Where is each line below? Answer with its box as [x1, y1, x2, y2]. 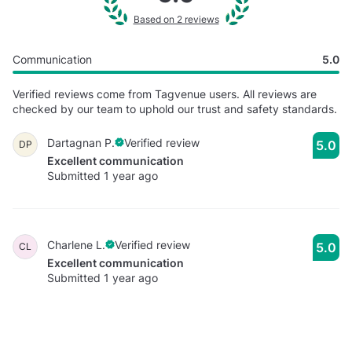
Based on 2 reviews [133, 13, 219, 25]
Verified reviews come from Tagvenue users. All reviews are [13, 86, 317, 101]
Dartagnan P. [47, 135, 115, 149]
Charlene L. [47, 237, 105, 251]
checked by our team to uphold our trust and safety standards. [13, 101, 337, 115]
